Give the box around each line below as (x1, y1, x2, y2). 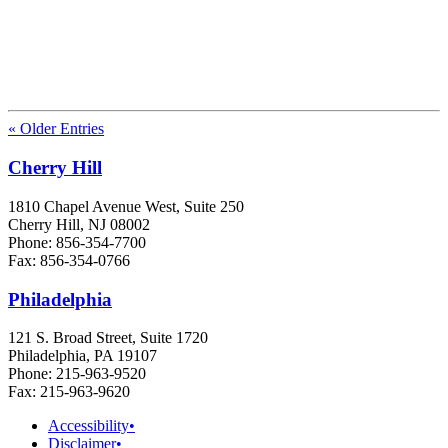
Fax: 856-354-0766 (8, 251, 130, 269)
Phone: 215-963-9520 (8, 365, 146, 383)
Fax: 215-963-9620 (8, 383, 130, 401)
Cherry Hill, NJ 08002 (8, 215, 150, 233)
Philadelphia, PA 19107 (8, 347, 157, 365)
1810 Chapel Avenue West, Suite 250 (8, 197, 244, 215)
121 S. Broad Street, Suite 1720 (8, 329, 208, 347)
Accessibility (48, 417, 129, 435)
